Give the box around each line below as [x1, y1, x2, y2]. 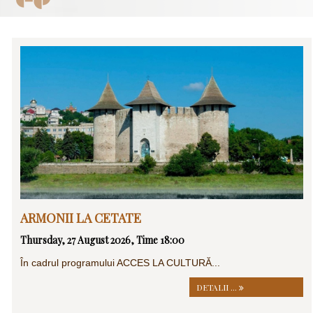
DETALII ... [196, 282, 239, 293]
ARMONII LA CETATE [20, 210, 141, 227]
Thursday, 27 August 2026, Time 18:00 [20, 233, 184, 247]
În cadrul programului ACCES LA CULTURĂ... [20, 257, 220, 269]
